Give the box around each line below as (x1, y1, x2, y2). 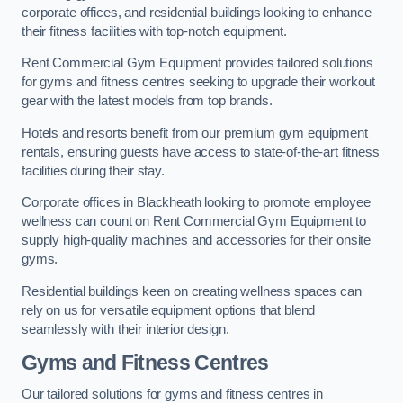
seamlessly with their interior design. (22, 322, 229, 337)
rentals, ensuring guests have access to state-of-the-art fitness (22, 144, 380, 159)
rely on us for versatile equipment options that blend (22, 303, 316, 318)
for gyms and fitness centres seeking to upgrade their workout (22, 75, 376, 90)
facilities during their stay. (22, 163, 165, 178)
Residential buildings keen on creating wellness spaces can (22, 284, 362, 300)
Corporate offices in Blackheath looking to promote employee (22, 195, 371, 210)
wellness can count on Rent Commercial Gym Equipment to (22, 214, 367, 229)
